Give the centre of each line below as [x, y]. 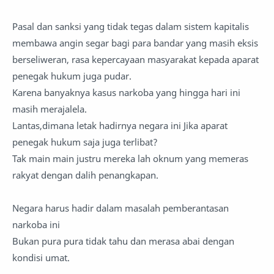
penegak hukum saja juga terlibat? [86, 142]
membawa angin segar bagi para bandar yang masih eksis [135, 43]
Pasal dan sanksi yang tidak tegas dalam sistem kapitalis [131, 27]
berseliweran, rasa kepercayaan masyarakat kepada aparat [135, 60]
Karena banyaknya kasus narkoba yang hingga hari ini [126, 93]
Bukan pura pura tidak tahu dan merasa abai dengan [123, 241]
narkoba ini [37, 225]
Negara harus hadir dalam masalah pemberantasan [120, 208]
